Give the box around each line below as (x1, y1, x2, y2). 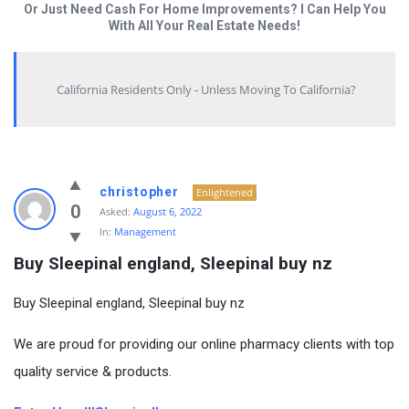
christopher (100, 184, 179, 199)
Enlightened (195, 184, 253, 199)
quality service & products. (14, 362, 172, 380)
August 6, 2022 (133, 204, 202, 218)
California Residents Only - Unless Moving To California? (56, 80, 356, 98)
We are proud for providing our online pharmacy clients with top (14, 335, 394, 352)
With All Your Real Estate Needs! (109, 17, 300, 33)
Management (114, 224, 176, 238)
